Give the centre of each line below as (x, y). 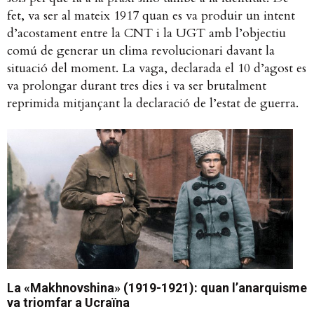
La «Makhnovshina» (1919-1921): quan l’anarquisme (157, 288)
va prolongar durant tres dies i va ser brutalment (137, 86)
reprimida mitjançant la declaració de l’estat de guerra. (153, 104)
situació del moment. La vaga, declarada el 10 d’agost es (157, 69)
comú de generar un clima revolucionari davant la (141, 51)
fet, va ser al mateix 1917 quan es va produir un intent (151, 16)
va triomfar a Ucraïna (68, 303)
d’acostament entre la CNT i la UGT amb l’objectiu (146, 34)
